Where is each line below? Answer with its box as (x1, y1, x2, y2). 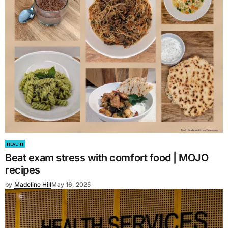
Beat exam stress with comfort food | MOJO (5, 152, 209, 164)
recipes (5, 164, 40, 177)
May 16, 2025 (51, 181, 91, 189)
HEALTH (7, 140, 23, 148)
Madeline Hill (14, 181, 51, 189)
